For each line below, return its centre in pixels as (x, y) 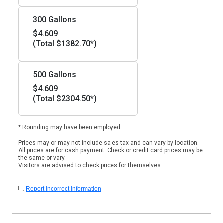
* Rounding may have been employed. (70, 127)
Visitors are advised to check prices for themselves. (90, 165)
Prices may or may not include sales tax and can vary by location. (109, 143)
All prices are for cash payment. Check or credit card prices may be (111, 150)
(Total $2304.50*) (65, 98)
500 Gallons (55, 74)
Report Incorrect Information (63, 189)
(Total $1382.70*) (65, 44)
